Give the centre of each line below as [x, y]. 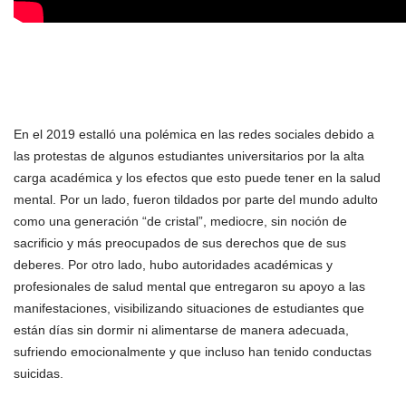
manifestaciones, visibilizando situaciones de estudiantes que [189, 308]
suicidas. [39, 373]
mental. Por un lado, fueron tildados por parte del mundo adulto [196, 199]
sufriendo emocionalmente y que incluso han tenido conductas [193, 352]
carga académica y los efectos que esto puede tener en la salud [197, 178]
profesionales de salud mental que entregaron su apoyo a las [189, 286]
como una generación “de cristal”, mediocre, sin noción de [180, 221]
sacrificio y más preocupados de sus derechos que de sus [180, 243]
